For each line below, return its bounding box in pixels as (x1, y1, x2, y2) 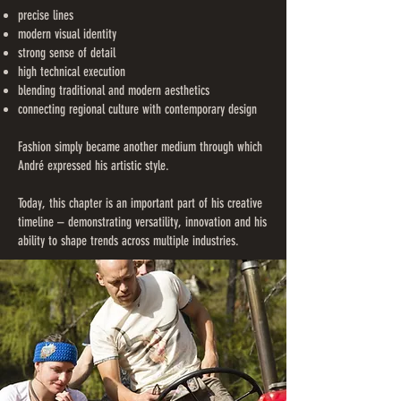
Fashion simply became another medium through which (18, 139, 262, 156)
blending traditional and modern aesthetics (18, 82, 209, 99)
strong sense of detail (18, 45, 115, 62)
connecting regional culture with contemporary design (18, 101, 257, 118)
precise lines (18, 7, 73, 24)
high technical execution (18, 64, 125, 81)
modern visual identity (18, 26, 116, 43)
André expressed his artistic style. (18, 158, 169, 175)
